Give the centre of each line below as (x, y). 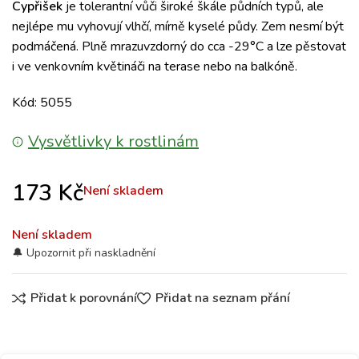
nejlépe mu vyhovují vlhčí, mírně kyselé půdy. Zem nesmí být (178, 26)
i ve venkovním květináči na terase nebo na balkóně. (155, 67)
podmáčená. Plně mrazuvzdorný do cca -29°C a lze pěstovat (179, 46)
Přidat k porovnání (84, 298)
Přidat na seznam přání (222, 298)
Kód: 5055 (42, 103)
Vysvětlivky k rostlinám (113, 141)
